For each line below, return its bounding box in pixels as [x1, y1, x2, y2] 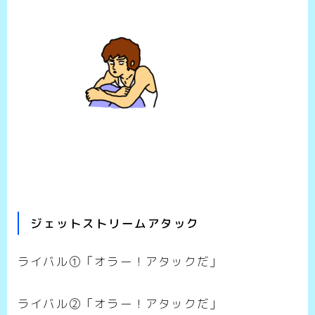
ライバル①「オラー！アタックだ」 [18, 253, 223, 270]
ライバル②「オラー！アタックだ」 [18, 295, 223, 312]
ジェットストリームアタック [30, 215, 200, 232]
